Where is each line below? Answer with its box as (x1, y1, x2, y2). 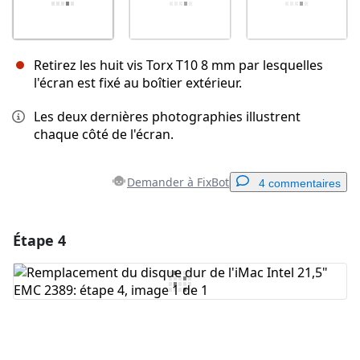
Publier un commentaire (207, 342, 317, 354)
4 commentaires (259, 177, 341, 190)
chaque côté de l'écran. (34, 125, 174, 144)
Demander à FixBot (127, 174, 229, 190)
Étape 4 (13, 231, 66, 251)
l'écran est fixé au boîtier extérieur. (34, 74, 242, 92)
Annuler (152, 342, 187, 354)
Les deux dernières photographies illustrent (34, 108, 301, 126)
